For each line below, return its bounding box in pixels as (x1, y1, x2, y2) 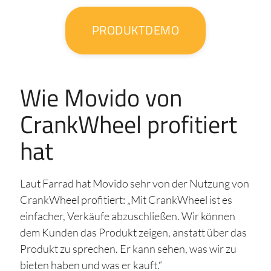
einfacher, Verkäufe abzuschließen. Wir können (19, 209, 235, 223)
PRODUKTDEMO (91, 21, 180, 39)
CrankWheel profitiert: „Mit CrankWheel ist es (19, 192, 232, 206)
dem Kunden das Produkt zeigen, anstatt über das (19, 225, 247, 239)
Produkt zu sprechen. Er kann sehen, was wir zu (19, 241, 237, 255)
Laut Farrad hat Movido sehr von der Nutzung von (19, 176, 249, 190)
